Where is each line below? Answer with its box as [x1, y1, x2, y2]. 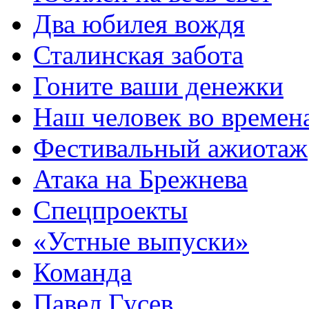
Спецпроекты [33, 195, 188, 225]
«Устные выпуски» [33, 226, 249, 256]
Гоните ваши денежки [33, 70, 283, 101]
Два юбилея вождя [33, 8, 245, 39]
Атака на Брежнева [33, 163, 248, 194]
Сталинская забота [33, 39, 243, 70]
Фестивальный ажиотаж [33, 132, 308, 163]
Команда [33, 257, 132, 287]
